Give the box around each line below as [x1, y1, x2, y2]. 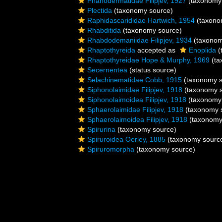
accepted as [135, 46, 177, 54]
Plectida [87, 6, 112, 14]
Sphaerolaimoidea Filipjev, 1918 [87, 115, 187, 123]
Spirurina [87, 125, 115, 133]
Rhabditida [87, 26, 121, 34]
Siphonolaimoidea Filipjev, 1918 [87, 96, 186, 104]
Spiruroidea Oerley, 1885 [87, 135, 166, 143]
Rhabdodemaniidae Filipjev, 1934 [87, 36, 192, 44]
